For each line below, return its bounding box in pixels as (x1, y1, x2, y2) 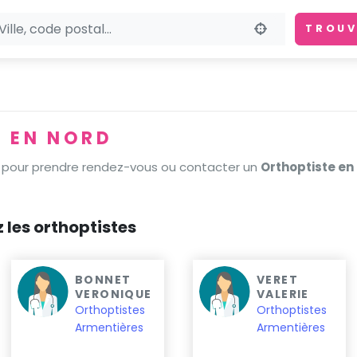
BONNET (75, 272, 131, 288)
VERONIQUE (75, 286, 152, 302)
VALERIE (257, 286, 309, 302)
